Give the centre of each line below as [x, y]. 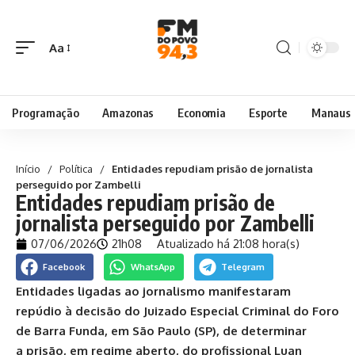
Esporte [269, 113]
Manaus [331, 113]
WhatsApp [153, 267]
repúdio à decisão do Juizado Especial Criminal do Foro [177, 311]
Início [28, 169]
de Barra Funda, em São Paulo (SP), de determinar [161, 331]
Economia [201, 113]
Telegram [242, 267]
